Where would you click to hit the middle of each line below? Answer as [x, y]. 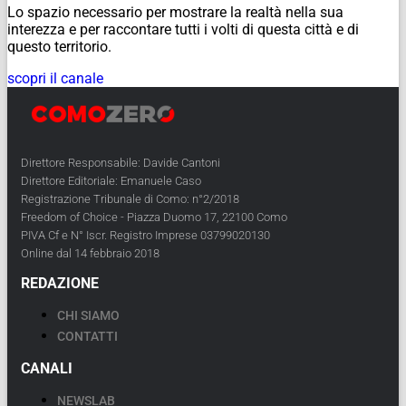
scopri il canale [55, 78]
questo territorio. [59, 46]
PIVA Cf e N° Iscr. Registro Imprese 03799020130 [145, 235]
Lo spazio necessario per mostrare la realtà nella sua [175, 12]
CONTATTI [87, 336]
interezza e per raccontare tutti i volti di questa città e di [183, 29]
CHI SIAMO [88, 315]
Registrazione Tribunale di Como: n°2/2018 [130, 198]
